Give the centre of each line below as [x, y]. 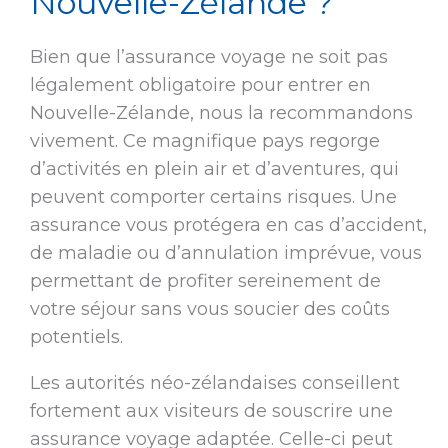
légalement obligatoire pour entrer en [200, 85]
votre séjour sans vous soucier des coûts [209, 309]
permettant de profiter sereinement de [205, 281]
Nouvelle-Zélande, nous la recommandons [221, 113]
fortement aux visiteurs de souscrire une [211, 411]
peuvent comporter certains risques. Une [213, 197]
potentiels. [76, 337]
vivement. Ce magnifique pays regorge [204, 141]
